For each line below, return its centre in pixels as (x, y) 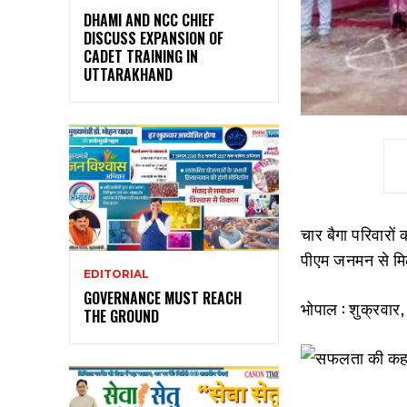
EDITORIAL (116, 274)
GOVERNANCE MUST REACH (163, 298)
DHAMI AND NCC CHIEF (149, 20)
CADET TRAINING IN (141, 57)
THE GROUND (121, 317)
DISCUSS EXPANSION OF (154, 39)
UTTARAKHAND (128, 75)
